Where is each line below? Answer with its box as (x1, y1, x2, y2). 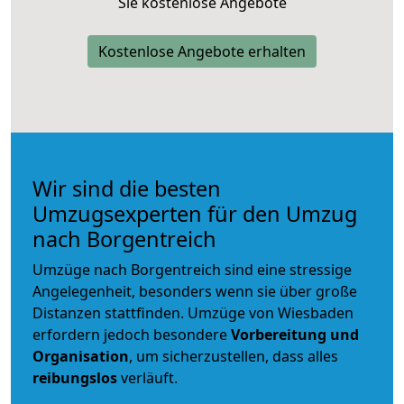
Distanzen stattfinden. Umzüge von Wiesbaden (32, 302, 353, 323)
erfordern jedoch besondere (32, 324, 231, 344)
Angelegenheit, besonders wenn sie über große (32, 280, 357, 301)
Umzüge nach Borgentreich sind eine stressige (32, 259, 352, 280)
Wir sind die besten (32, 173, 221, 203)
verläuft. (117, 367, 178, 388)
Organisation (32, 345, 129, 366)
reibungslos (32, 367, 117, 388)
